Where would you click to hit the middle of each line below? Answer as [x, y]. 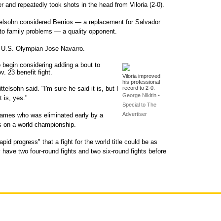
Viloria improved [141, 76]
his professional [141, 82]
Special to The [139, 105]
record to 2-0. [139, 88]
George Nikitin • [141, 95]
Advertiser [135, 114]
